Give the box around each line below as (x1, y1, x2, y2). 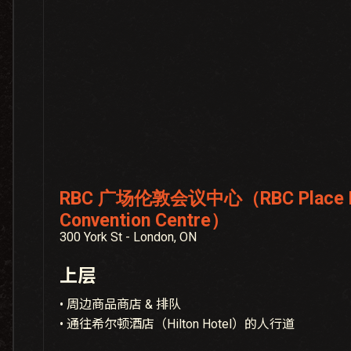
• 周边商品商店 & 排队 (60, 297, 182, 313)
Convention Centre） (60, 210, 230, 232)
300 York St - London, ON (60, 230, 197, 245)
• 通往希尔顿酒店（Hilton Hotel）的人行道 (60, 317, 295, 332)
